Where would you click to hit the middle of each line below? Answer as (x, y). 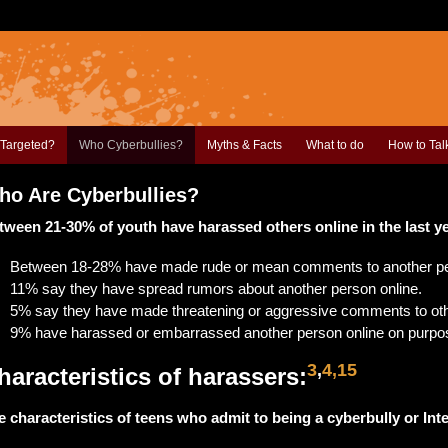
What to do (335, 145)
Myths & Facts (244, 145)
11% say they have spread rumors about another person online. (216, 288)
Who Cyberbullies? (131, 145)
